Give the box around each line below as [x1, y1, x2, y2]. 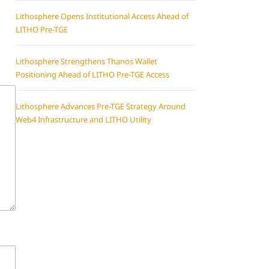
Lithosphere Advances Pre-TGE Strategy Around [16, 101, 186, 112]
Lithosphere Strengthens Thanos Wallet [16, 56, 157, 67]
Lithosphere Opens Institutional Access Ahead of [16, 11, 189, 22]
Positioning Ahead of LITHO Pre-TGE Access [16, 69, 169, 80]
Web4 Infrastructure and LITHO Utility [16, 114, 151, 125]
